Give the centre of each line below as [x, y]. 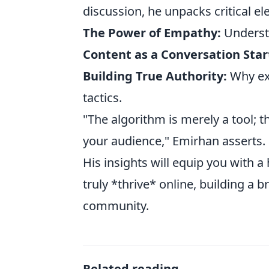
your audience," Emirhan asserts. [174, 141]
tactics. [102, 98]
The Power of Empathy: [152, 33]
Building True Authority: [155, 76]
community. [116, 206]
